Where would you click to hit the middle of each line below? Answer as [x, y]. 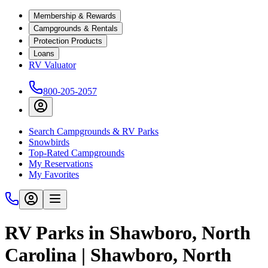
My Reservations [61, 164]
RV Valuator [52, 65]
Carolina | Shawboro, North [118, 255]
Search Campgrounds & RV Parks [94, 131]
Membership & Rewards [75, 16]
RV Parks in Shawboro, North [128, 233]
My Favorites [54, 174]
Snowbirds [49, 142]
